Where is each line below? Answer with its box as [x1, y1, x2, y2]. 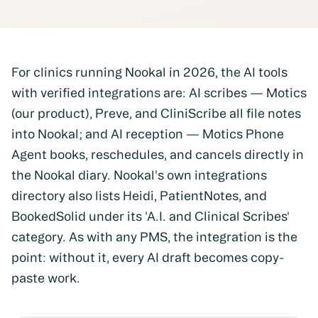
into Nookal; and [11, 127, 111, 141]
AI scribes [189, 86, 247, 99]
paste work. [11, 271, 80, 285]
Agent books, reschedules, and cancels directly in [11, 148, 304, 161]
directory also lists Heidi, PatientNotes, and [11, 189, 267, 202]
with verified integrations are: [11, 86, 189, 99]
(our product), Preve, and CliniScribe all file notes [11, 106, 301, 120]
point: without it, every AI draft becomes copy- [11, 251, 285, 264]
